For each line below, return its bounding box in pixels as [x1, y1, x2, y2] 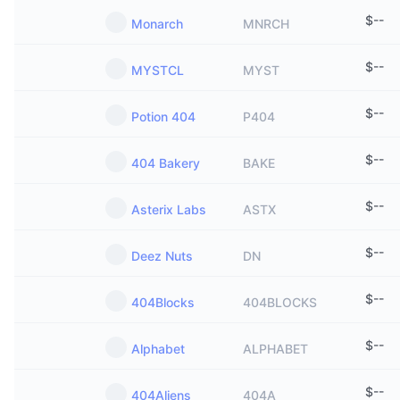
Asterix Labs [131, 202, 206, 217]
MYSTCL [131, 62, 184, 78]
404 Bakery [131, 155, 200, 171]
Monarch [131, 16, 183, 31]
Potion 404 [131, 109, 196, 124]
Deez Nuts [131, 248, 193, 263]
